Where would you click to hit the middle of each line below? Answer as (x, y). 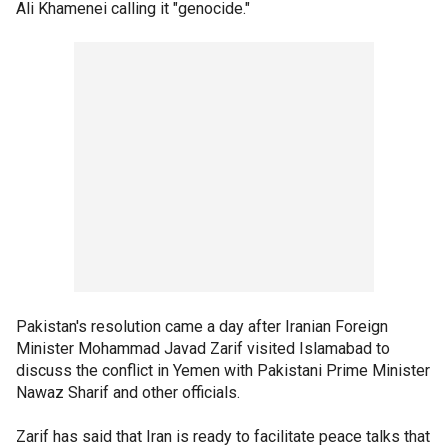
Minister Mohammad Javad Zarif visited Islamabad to (203, 348)
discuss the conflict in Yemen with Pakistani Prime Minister (223, 370)
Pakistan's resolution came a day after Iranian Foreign (202, 326)
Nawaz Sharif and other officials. (128, 392)
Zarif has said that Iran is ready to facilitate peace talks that (223, 436)
